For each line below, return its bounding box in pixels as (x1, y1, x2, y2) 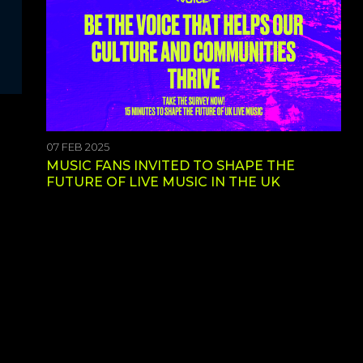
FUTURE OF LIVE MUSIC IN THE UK (46, 174, 280, 190)
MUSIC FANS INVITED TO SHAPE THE (46, 158, 295, 173)
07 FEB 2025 (46, 141, 109, 153)
